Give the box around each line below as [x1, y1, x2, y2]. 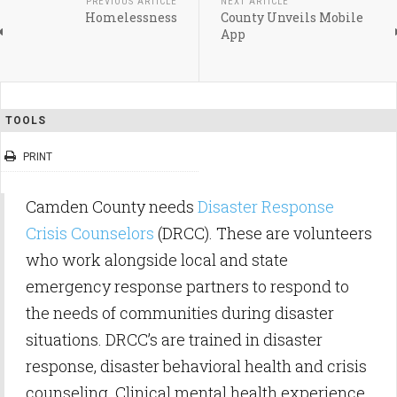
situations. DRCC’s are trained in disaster [26, 329, 323, 350]
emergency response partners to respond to [26, 276, 349, 297]
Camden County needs [26, 196, 198, 217]
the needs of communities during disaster [26, 302, 334, 323]
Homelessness [84, 9, 177, 26]
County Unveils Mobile [220, 9, 363, 26]
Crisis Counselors [26, 222, 154, 244]
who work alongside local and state [26, 249, 288, 270]
